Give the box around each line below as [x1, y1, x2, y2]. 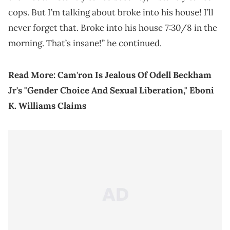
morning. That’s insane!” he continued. [8, 37, 162, 49]
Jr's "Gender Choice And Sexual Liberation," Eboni [8, 85, 214, 97]
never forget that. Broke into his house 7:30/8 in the [8, 22, 217, 34]
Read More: [8, 69, 57, 81]
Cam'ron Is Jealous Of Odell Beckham [57, 69, 212, 81]
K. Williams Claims [8, 100, 86, 112]
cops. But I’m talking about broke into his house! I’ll [8, 7, 214, 18]
